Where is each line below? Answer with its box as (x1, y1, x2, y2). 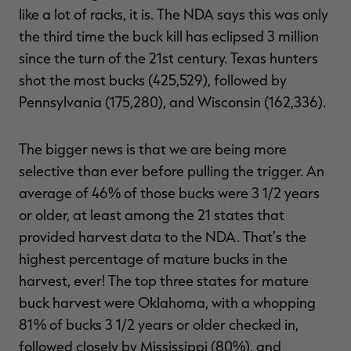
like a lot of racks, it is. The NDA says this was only (19, 5, 328, 24)
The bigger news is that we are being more (19, 140, 287, 158)
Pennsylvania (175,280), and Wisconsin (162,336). (19, 93, 326, 111)
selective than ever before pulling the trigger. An (19, 162, 324, 180)
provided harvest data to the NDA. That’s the (19, 228, 306, 246)
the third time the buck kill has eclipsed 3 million (19, 27, 319, 45)
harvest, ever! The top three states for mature (19, 272, 309, 290)
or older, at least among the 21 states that (19, 206, 284, 224)
